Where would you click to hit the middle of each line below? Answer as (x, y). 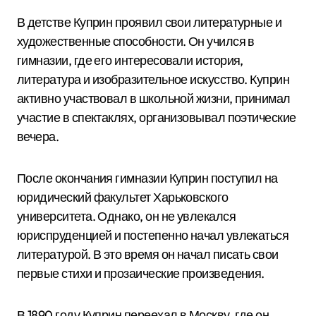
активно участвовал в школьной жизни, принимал (154, 98)
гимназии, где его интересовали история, (130, 60)
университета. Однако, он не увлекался (127, 216)
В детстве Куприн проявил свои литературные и (150, 22)
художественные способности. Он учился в (136, 41)
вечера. (38, 136)
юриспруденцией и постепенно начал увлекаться (153, 235)
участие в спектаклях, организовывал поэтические (157, 117)
